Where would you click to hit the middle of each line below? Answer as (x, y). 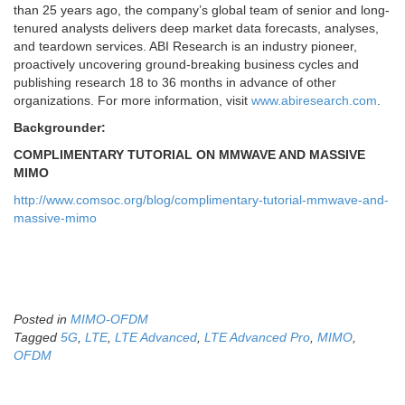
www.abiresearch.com (314, 101)
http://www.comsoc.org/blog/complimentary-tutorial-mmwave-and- (201, 200)
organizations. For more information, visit (132, 101)
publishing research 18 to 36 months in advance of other (175, 83)
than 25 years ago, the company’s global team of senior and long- (202, 10)
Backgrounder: (63, 128)
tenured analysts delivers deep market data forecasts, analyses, (196, 28)
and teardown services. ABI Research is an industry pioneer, (185, 47)
